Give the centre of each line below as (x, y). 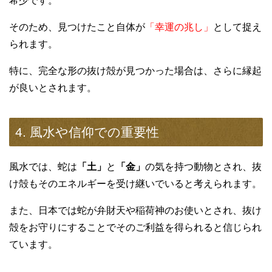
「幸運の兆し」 (179, 27)
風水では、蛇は (43, 167)
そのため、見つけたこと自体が (77, 27)
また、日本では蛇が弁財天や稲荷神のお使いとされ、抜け (135, 211)
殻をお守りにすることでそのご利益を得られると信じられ (135, 228)
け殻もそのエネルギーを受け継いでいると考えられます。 (135, 184)
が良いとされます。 (53, 88)
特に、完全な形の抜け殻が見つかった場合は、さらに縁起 (135, 71)
